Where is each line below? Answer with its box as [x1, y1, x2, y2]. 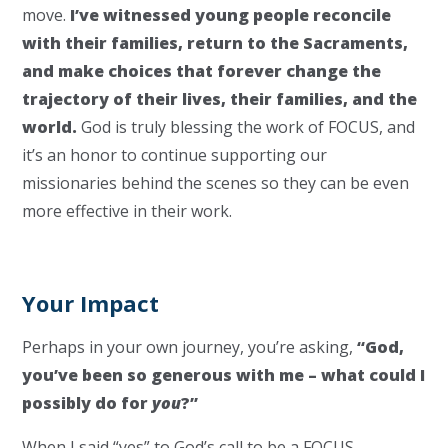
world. [22, 116, 82, 138]
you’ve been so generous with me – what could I [22, 364, 426, 386]
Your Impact [22, 288, 160, 318]
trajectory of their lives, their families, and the [22, 88, 418, 110]
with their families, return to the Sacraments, [22, 32, 409, 54]
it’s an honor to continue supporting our [22, 144, 328, 166]
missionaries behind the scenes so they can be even [22, 172, 410, 194]
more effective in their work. [22, 200, 233, 222]
